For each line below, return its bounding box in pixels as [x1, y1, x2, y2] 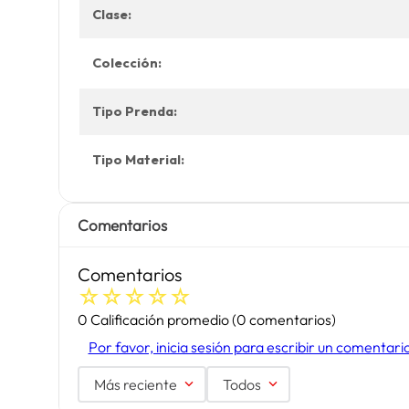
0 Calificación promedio [77, 310, 229, 330]
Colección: [91, 55, 162, 71]
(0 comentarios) [231, 310, 336, 330]
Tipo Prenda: [91, 103, 177, 120]
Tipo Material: [91, 152, 184, 168]
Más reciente [93, 375, 177, 394]
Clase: [91, 6, 131, 23]
